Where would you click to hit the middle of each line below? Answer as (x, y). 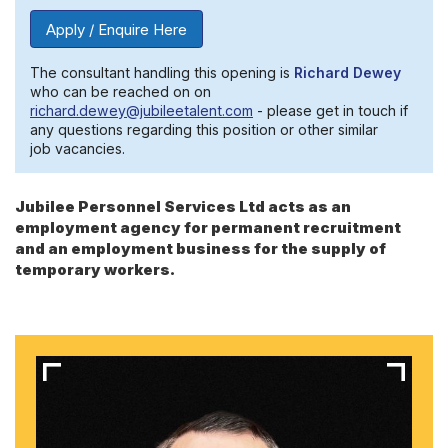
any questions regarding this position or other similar (204, 130)
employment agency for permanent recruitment (208, 227)
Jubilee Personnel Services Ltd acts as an (183, 206)
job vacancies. (77, 149)
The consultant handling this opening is (162, 73)
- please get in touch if (330, 111)
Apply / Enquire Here (116, 29)
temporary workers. (95, 269)
